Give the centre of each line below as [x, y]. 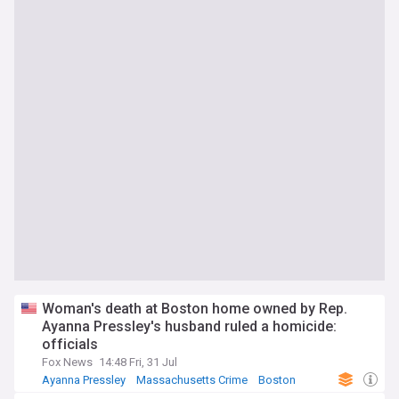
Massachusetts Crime [192, 380]
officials [70, 344]
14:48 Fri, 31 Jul [138, 362]
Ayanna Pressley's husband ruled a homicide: [189, 326]
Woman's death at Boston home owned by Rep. [195, 309]
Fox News [67, 362]
